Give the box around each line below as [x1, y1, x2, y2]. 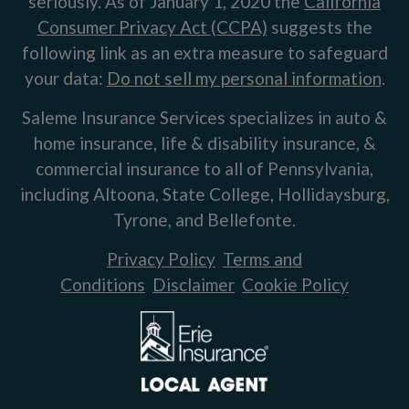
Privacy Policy [107, 247, 215, 269]
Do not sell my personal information [106, 67, 382, 89]
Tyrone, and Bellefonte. [113, 208, 296, 230]
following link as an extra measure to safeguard [21, 41, 388, 63]
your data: [24, 67, 107, 89]
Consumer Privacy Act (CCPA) [37, 16, 267, 37]
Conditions [60, 273, 145, 295]
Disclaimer [152, 273, 235, 295]
